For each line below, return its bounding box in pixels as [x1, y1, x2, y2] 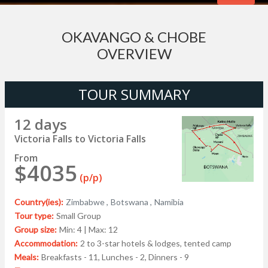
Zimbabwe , [66, 197, 108, 208]
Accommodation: [14, 238, 78, 249]
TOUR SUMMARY [78, 84, 190, 105]
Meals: [14, 252, 39, 263]
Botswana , [111, 197, 152, 208]
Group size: [14, 224, 57, 235]
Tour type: [14, 211, 54, 221]
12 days [14, 114, 67, 135]
